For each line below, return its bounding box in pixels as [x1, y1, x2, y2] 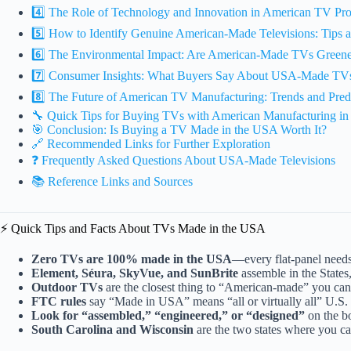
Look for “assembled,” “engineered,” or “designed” [31, 308, 305, 322]
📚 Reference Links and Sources [31, 175, 193, 189]
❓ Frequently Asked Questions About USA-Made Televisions [31, 154, 335, 168]
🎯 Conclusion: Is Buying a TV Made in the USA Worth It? [31, 123, 327, 137]
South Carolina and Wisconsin [31, 322, 194, 336]
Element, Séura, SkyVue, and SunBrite [31, 266, 238, 280]
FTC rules [31, 294, 86, 308]
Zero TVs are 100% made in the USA [31, 251, 232, 266]
